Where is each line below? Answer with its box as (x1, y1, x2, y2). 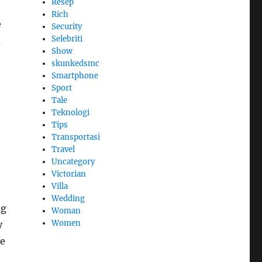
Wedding (51, 194, 85, 204)
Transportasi (51, 132, 101, 143)
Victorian (51, 169, 87, 180)
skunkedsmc (51, 58, 100, 69)
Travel (51, 144, 75, 155)
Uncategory (51, 157, 95, 167)
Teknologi (51, 108, 90, 118)
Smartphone (51, 71, 99, 81)
